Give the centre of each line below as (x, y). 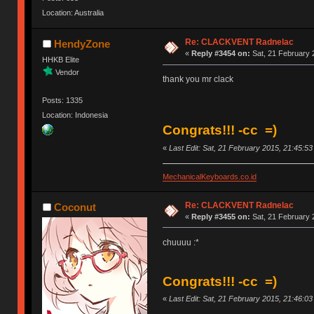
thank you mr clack (198, 80)
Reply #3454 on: (220, 54)
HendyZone (82, 44)
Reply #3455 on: (220, 216)
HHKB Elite (61, 60)
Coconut (75, 207)
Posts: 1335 (63, 100)
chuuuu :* (180, 242)
